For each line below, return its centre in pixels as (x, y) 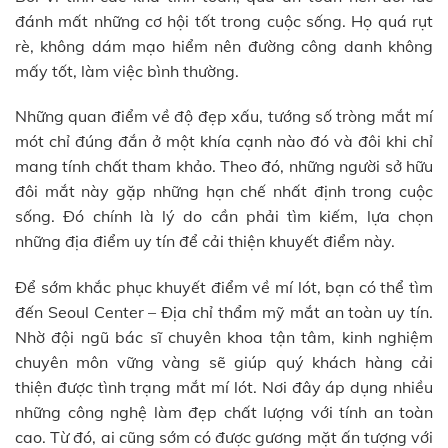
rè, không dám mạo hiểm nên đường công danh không (224, 45)
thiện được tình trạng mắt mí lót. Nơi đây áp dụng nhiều (224, 387)
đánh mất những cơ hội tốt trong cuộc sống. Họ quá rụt (224, 20)
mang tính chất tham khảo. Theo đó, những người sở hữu (224, 166)
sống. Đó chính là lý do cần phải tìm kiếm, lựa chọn (224, 216)
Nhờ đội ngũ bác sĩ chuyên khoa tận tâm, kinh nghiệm (224, 337)
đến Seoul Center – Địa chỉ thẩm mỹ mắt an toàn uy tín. (224, 312)
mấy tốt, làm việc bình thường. (127, 70)
